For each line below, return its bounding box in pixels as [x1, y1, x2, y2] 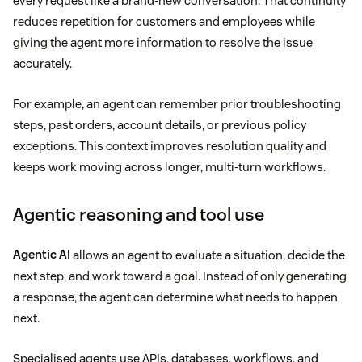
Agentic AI [13, 246, 70, 263]
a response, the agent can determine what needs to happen [13, 288, 338, 305]
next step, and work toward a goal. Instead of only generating [13, 267, 347, 284]
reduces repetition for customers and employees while [13, 13, 315, 29]
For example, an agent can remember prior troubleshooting [13, 95, 341, 112]
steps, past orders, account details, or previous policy [13, 116, 306, 133]
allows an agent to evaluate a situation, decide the [70, 246, 345, 263]
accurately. [13, 55, 72, 71]
